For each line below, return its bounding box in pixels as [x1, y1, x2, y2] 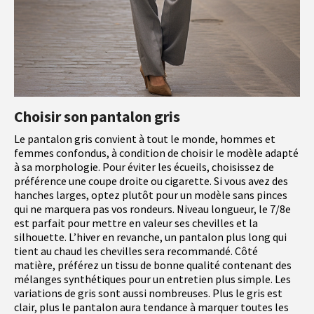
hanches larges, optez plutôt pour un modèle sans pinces [14, 188, 287, 203]
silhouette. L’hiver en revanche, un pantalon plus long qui [14, 230, 287, 245]
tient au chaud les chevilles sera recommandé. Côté [14, 244, 258, 259]
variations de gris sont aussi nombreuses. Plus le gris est [14, 286, 282, 301]
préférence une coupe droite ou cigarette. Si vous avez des [14, 174, 288, 189]
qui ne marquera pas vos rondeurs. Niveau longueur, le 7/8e [14, 202, 291, 217]
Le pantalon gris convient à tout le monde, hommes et [14, 132, 275, 146]
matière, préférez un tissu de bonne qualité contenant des [14, 258, 292, 273]
